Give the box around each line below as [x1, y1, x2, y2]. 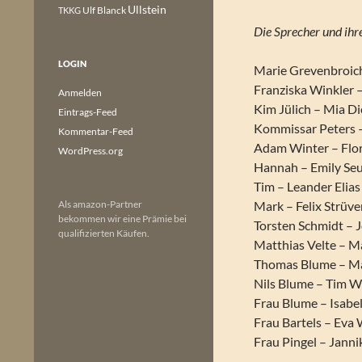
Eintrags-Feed [58, 106, 117, 118]
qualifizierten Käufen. [58, 227, 149, 239]
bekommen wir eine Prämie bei [58, 213, 187, 225]
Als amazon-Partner [58, 198, 142, 210]
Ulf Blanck [82, 4, 126, 16]
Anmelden [58, 86, 102, 99]
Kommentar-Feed [58, 125, 133, 137]
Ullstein [128, 2, 166, 16]
